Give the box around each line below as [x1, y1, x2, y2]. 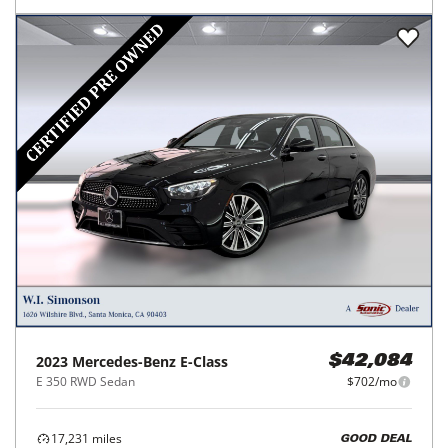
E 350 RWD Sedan [36, 373, 135, 391]
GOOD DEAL [340, 433, 412, 445]
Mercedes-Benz [72, 352, 176, 372]
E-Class [180, 352, 228, 372]
